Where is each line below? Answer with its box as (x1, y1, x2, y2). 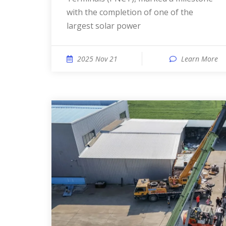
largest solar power (67, 20, 141, 31)
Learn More (181, 54, 218, 64)
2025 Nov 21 (77, 54, 118, 64)
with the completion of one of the (67, 7, 193, 18)
